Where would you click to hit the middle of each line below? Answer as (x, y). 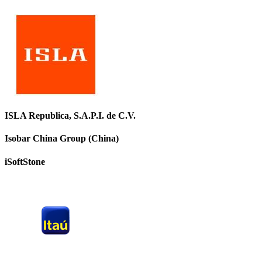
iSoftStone (25, 161)
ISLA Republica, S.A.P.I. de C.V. (70, 116)
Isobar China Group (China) (62, 139)
